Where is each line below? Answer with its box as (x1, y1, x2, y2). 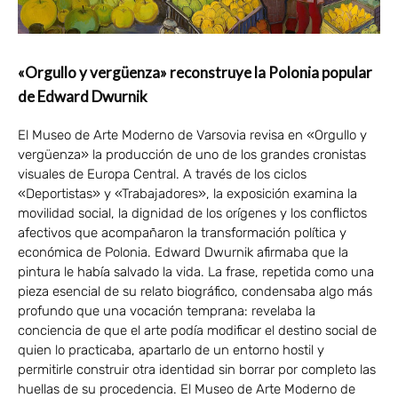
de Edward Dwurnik (18, 86, 147, 106)
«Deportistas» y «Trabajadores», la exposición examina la (18, 185, 357, 202)
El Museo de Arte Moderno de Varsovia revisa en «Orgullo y (18, 126, 367, 143)
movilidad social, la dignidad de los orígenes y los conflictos (18, 204, 367, 221)
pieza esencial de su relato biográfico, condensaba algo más (18, 283, 372, 299)
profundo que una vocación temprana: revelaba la (18, 302, 315, 319)
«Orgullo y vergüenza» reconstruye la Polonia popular (18, 62, 372, 82)
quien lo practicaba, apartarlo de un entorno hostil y (18, 341, 324, 358)
